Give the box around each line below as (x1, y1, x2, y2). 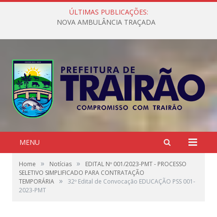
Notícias (49, 160, 72, 168)
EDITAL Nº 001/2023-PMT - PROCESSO (85, 160, 186, 168)
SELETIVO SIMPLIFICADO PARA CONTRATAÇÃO (19, 169, 144, 177)
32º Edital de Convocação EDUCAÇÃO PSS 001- (68, 177, 195, 186)
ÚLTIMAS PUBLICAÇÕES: (69, 7, 148, 16)
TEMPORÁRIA (19, 177, 54, 186)
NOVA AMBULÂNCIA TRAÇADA (57, 17, 155, 27)
